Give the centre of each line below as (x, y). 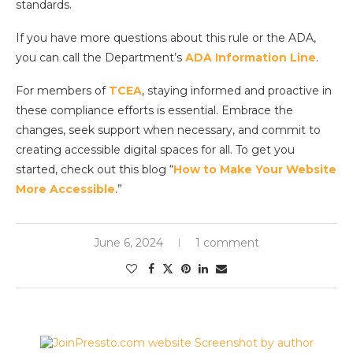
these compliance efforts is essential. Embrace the (154, 111)
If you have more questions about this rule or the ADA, (166, 38)
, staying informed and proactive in (237, 91)
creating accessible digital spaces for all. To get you (155, 150)
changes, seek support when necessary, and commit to (168, 130)
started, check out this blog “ (95, 170)
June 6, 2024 (128, 243)
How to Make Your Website (255, 170)
